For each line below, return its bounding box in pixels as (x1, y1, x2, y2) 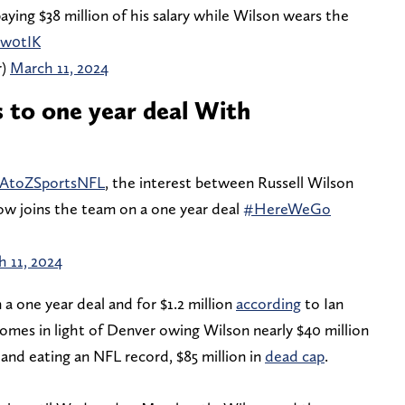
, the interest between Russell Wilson (105, 172, 353, 192)
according (236, 293, 301, 313)
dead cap (265, 345, 325, 365)
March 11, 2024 (10, 57, 108, 77)
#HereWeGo (243, 198, 331, 218)
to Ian (301, 293, 344, 313)
